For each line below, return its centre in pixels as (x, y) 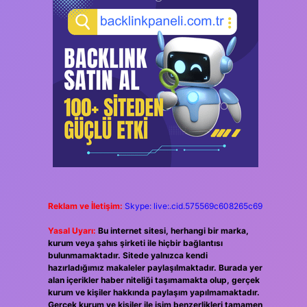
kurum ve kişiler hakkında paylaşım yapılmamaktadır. (153, 292)
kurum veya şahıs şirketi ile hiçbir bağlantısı (135, 243)
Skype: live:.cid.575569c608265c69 (193, 206)
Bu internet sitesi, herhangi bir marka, (173, 231)
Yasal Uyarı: (72, 231)
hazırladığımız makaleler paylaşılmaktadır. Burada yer (155, 268)
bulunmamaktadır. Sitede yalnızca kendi (127, 255)
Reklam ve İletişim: (85, 206)
